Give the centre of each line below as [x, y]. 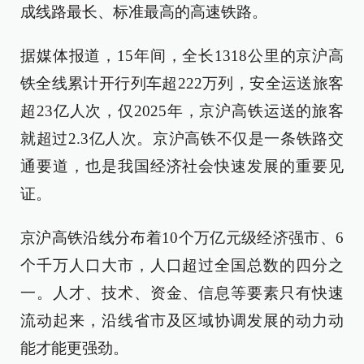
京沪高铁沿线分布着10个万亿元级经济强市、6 [182, 238]
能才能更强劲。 [74, 348]
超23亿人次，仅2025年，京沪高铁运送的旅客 [182, 111]
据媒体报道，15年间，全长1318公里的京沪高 [182, 56]
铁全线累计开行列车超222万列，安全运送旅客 [182, 83]
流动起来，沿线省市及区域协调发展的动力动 [182, 321]
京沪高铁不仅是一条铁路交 [249, 139]
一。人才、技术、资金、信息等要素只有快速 [182, 293]
